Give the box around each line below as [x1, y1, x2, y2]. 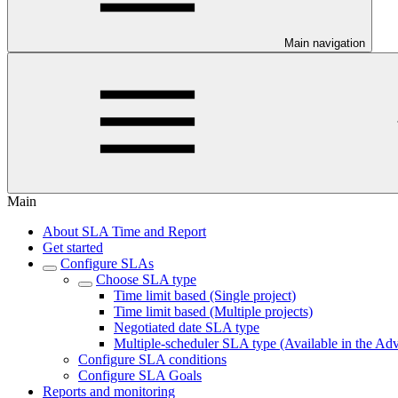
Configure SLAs [60, 256, 154, 271]
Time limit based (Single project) [114, 288, 296, 303]
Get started [43, 240, 103, 255]
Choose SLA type [96, 272, 196, 287]
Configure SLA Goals [78, 368, 202, 383]
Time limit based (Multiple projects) [114, 304, 313, 319]
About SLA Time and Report [43, 224, 206, 239]
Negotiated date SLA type [114, 320, 259, 335]
